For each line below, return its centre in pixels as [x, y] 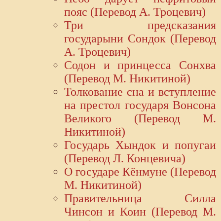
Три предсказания [140, 25]
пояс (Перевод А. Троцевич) [135, 12]
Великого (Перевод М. [140, 119]
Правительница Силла [140, 199]
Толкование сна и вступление [140, 92]
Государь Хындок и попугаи [140, 145]
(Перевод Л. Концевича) [125, 159]
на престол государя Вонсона [140, 105]
